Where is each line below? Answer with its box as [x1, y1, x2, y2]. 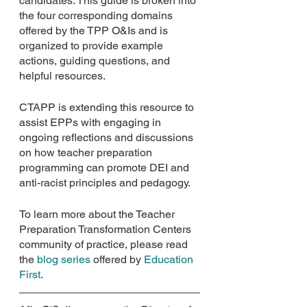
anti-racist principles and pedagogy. [19, 175, 193, 189]
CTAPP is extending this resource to [19, 100, 197, 114]
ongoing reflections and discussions [19, 130, 196, 144]
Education [144, 252, 196, 266]
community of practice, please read [19, 237, 191, 251]
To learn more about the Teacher [19, 207, 177, 221]
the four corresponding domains [19, 8, 175, 22]
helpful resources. [19, 69, 108, 82]
